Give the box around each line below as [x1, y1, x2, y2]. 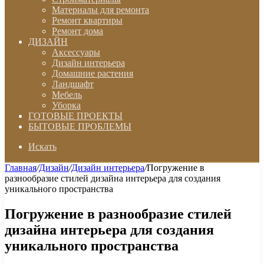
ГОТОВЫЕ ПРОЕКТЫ [28, 111, 123, 121]
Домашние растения [52, 68, 133, 78]
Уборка [52, 100, 81, 110]
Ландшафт [52, 79, 94, 89]
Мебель [52, 90, 82, 100]
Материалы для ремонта [52, 5, 149, 15]
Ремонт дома [52, 26, 103, 36]
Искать [28, 141, 57, 151]
